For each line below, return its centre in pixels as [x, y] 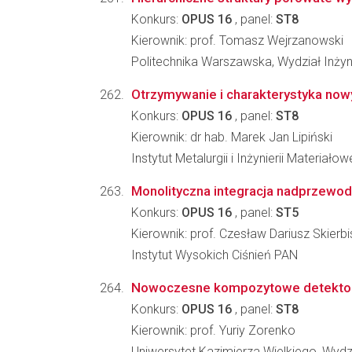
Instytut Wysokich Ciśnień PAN [214, 255]
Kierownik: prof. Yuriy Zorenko [213, 330]
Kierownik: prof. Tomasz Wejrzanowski [237, 40]
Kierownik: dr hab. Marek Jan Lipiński [232, 137]
